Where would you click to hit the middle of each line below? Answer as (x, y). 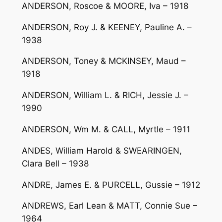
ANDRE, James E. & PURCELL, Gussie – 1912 (111, 185)
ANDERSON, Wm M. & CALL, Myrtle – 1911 (106, 129)
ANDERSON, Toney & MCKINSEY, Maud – (104, 61)
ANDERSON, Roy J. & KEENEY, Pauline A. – (107, 27)
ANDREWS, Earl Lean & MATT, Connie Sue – (109, 206)
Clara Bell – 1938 (55, 163)
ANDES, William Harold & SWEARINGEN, (102, 150)
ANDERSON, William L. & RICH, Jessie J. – (105, 95)
